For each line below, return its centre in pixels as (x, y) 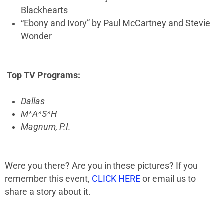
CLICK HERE (116, 179)
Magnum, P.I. (46, 127)
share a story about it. (50, 192)
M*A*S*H (40, 114)
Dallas (33, 101)
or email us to (168, 179)
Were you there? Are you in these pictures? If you (101, 166)
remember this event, (48, 179)
